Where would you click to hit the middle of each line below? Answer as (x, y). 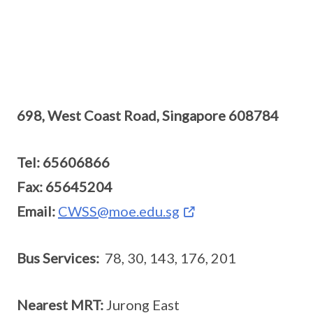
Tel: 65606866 (63, 162)
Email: (36, 211)
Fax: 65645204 (65, 187)
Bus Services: (58, 258)
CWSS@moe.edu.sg (119, 211)
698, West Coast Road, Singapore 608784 (148, 115)
